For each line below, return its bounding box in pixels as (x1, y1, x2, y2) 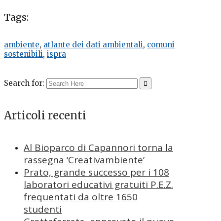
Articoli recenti (4, 108, 86, 122)
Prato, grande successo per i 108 (24, 165, 169, 179)
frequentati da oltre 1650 (24, 190, 138, 203)
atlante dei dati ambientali (43, 40, 143, 50)
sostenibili (4, 49, 43, 59)
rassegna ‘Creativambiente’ (24, 153, 145, 166)
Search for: (4, 78, 44, 88)
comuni (147, 40, 175, 50)
